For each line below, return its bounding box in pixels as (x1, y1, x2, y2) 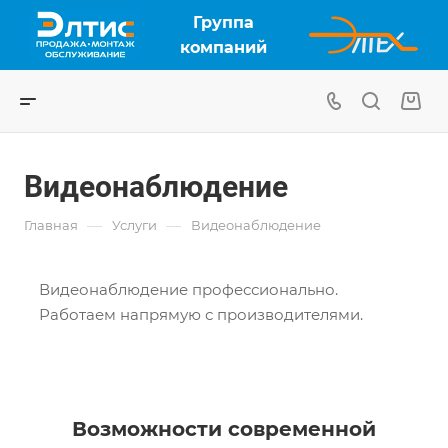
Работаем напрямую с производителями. (39, 305, 363, 325)
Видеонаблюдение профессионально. (39, 280, 338, 300)
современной (228, 417, 376, 442)
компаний (180, 38, 268, 57)
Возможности (72, 417, 228, 442)
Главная (24, 217, 78, 234)
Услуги (112, 217, 157, 234)
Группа (193, 13, 255, 32)
